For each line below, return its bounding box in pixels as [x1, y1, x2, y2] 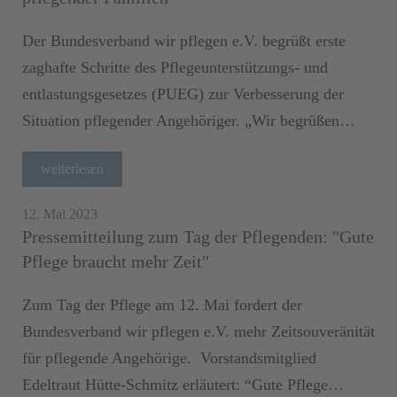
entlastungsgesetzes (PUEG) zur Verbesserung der [22, 84, 344, 103]
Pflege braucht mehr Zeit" [22, 251, 209, 271]
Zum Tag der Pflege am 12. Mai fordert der [22, 295, 302, 314]
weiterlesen [41, 160, 104, 176]
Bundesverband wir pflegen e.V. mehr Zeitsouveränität [22, 322, 375, 340]
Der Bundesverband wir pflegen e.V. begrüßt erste [22, 31, 346, 50]
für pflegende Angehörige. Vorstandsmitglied [22, 348, 316, 367]
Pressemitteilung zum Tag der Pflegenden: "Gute [22, 226, 374, 246]
